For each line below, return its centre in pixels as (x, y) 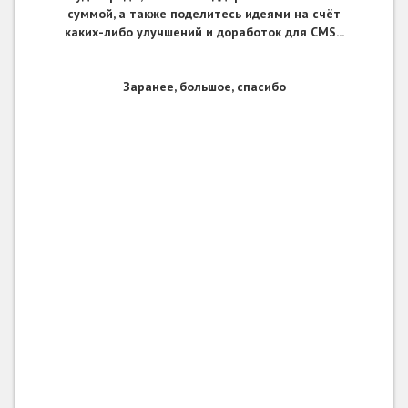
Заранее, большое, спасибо (204, 87)
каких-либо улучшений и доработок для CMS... (204, 32)
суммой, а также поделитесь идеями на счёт (204, 14)
